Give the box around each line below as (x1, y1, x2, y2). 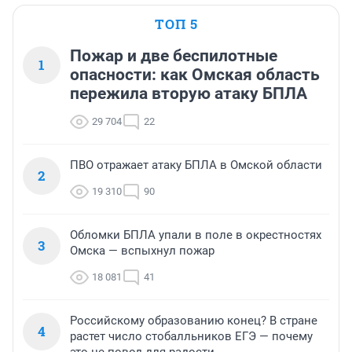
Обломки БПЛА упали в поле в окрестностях (70, 228, 321, 243)
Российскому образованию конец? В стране (70, 313, 317, 328)
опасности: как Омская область (70, 65, 320, 85)
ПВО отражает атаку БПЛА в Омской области (70, 158, 322, 173)
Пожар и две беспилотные (70, 46, 277, 66)
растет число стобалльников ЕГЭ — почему (70, 329, 313, 344)
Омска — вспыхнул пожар (70, 244, 214, 258)
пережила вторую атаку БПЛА (70, 84, 307, 104)
